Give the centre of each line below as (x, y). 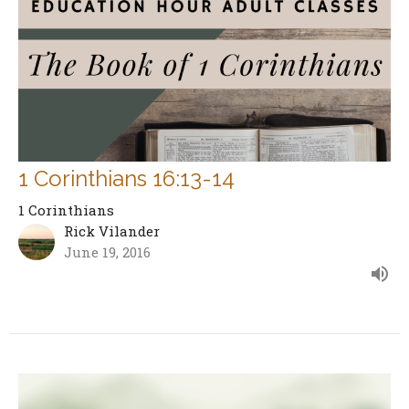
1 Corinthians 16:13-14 (126, 178)
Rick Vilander (112, 231)
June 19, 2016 (107, 252)
